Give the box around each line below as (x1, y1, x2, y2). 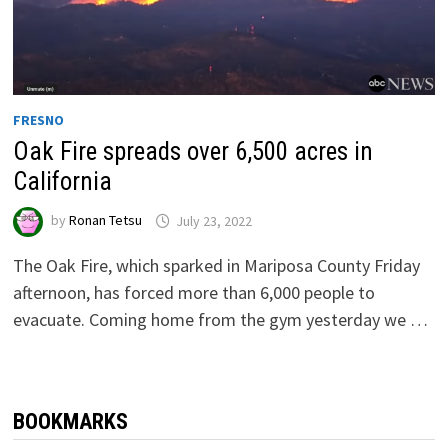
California (12, 167, 112, 197)
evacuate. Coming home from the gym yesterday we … (12, 308, 428, 332)
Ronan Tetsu (68, 211, 142, 230)
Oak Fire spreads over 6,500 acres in (12, 137, 373, 167)
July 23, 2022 (175, 211, 252, 230)
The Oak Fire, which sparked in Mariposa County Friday (12, 254, 420, 278)
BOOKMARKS (12, 409, 128, 435)
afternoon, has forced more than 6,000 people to (12, 281, 375, 305)
